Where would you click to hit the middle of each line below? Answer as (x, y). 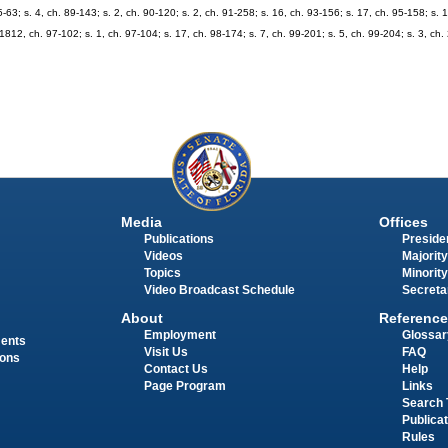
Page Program (184, 386)
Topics (162, 273)
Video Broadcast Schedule (219, 290)
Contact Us (175, 369)
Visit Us (165, 352)
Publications (178, 239)
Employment (179, 335)
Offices (403, 222)
